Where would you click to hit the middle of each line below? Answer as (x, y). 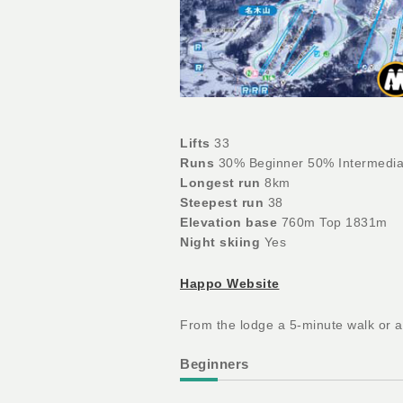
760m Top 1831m (332, 222)
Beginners (215, 363)
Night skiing (220, 242)
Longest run (220, 182)
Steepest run (222, 202)
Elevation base (228, 222)
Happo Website (230, 283)
